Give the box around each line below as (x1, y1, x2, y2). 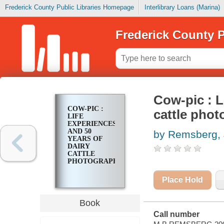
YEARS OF (67, 135, 102, 143)
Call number (153, 210, 199, 219)
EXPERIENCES (67, 120, 116, 128)
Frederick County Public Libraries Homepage (4, 3, 134, 11)
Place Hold (161, 175, 203, 184)
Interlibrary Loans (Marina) (144, 3, 220, 11)
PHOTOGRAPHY (67, 157, 123, 165)
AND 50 (67, 127, 91, 135)
